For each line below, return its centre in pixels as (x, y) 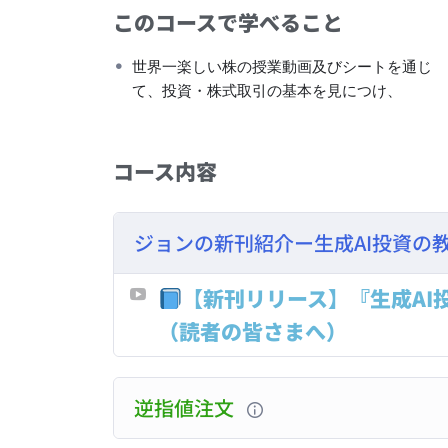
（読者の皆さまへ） (253, 331)
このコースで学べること (228, 22)
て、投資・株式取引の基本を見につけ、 (267, 91)
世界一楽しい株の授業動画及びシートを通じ (282, 67)
